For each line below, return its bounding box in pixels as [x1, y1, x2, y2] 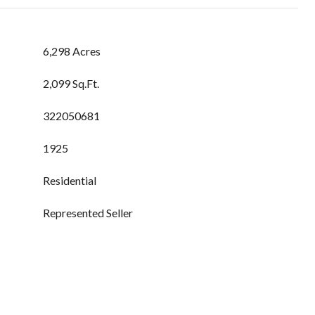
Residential [43, 174, 96, 187]
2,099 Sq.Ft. [43, 77, 99, 90]
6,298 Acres [43, 44, 101, 58]
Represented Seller [43, 206, 133, 219]
